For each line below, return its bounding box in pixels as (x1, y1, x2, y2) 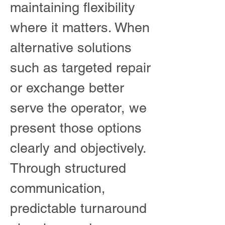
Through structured (10, 160, 126, 176)
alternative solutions (10, 40, 132, 55)
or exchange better (10, 80, 124, 95)
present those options (10, 120, 142, 136)
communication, (10, 180, 105, 196)
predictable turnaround (10, 200, 147, 216)
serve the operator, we (10, 100, 147, 116)
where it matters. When (10, 20, 150, 35)
